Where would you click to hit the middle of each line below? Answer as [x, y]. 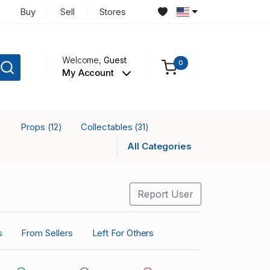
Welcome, [83, 60]
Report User [165, 194]
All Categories [159, 146]
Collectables [108, 127]
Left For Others [123, 233]
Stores [113, 11]
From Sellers [47, 233]
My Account [89, 73]
